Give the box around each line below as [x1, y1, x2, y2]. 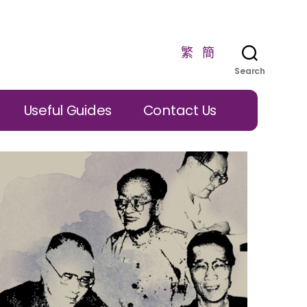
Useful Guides [23, 100, 112, 120]
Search [234, 64, 265, 77]
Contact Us [143, 100, 217, 120]
